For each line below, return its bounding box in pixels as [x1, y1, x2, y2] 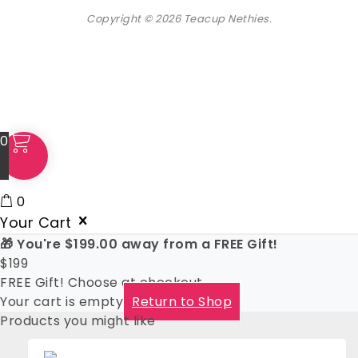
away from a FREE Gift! [117, 235, 278, 254]
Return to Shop [132, 292, 232, 312]
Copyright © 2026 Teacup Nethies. [86, 11, 272, 27]
